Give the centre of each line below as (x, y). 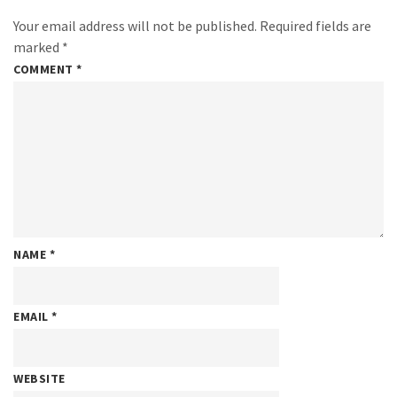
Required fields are (315, 26)
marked (38, 47)
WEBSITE (39, 378)
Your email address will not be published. (135, 26)
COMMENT (45, 69)
